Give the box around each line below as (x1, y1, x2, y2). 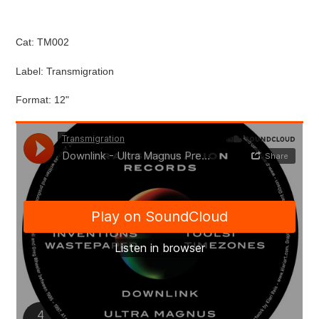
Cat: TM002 (16, 36, 69, 48)
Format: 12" (16, 93, 69, 105)
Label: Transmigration (16, 65, 114, 77)
